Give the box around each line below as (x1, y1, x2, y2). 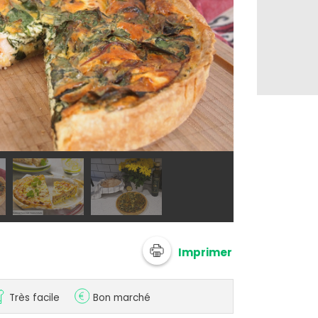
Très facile (9, 291, 60, 305)
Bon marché (92, 291, 150, 305)
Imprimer (178, 244, 233, 260)
